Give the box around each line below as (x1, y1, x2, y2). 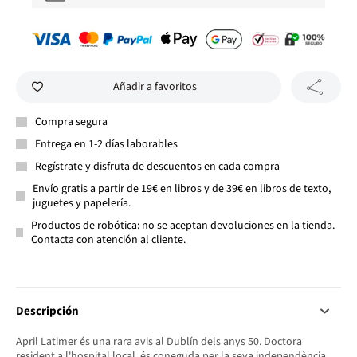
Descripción (16, 302, 79, 320)
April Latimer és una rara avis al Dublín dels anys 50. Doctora (16, 333, 302, 350)
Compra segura (35, 113, 108, 130)
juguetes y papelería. (32, 194, 131, 211)
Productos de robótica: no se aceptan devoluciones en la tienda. (31, 217, 335, 233)
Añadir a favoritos (112, 78, 197, 95)
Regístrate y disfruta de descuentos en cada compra (35, 158, 280, 175)
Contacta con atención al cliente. (31, 231, 186, 248)
